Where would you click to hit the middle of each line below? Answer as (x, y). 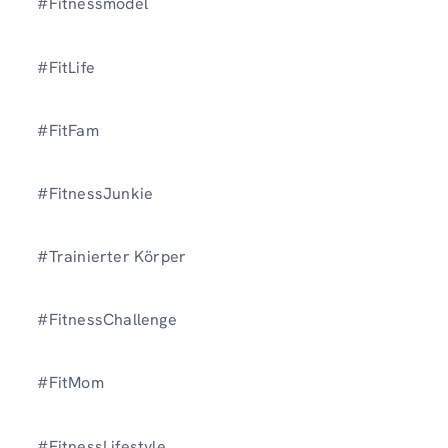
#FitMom (70, 383)
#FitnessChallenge (107, 320)
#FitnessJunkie (95, 193)
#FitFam (70, 130)
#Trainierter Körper (114, 257)
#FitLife (66, 67)
